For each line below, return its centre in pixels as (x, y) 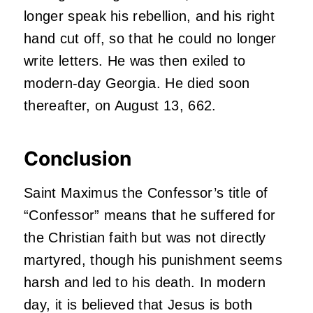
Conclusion (78, 159)
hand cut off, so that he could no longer (150, 39)
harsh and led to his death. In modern (145, 283)
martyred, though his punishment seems (153, 260)
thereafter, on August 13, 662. (120, 106)
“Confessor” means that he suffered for (150, 216)
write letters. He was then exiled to (135, 61)
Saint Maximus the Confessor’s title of (146, 193)
